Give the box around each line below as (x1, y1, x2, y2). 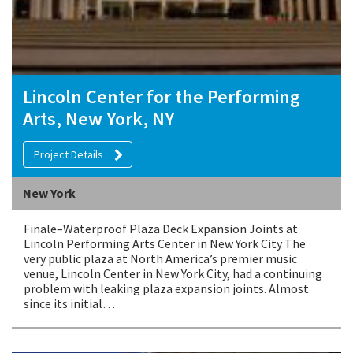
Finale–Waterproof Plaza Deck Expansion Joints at (24, 221, 298, 237)
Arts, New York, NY (23, 106, 174, 131)
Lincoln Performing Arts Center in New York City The (24, 236, 306, 252)
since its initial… (24, 295, 115, 312)
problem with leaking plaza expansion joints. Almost (24, 281, 309, 297)
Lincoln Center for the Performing (23, 84, 300, 109)
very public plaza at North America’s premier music (24, 251, 297, 267)
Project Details (34, 147, 106, 162)
